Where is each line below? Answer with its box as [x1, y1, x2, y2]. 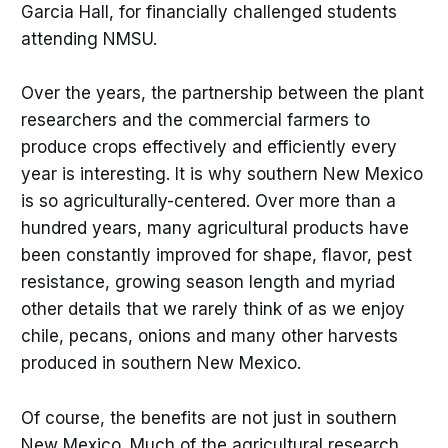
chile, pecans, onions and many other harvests [20, 326, 398, 347]
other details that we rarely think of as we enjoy [20, 299, 405, 320]
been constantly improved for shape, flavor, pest [20, 245, 412, 266]
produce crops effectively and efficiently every [20, 137, 397, 158]
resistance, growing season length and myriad [20, 272, 395, 293]
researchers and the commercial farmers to [20, 110, 370, 131]
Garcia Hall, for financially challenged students [20, 2, 397, 23]
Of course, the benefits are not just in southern [20, 407, 397, 428]
